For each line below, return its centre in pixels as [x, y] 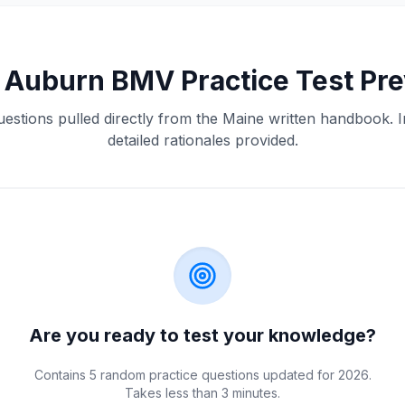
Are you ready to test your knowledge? [202, 335]
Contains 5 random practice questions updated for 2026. [202, 375]
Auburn [54, 80]
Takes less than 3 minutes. [202, 393]
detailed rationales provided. [202, 140]
